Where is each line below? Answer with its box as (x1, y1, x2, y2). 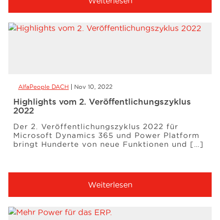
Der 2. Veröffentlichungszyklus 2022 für (13, 122, 178, 131)
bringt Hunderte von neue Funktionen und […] (13, 140, 204, 148)
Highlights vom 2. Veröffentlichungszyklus (13, 97, 191, 106)
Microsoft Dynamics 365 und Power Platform (13, 131, 199, 139)
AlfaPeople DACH (18, 83, 69, 90)
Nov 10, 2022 (74, 83, 112, 90)
